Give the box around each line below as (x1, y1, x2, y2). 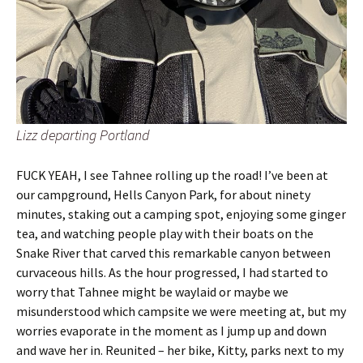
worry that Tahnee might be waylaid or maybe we (16, 283, 288, 300)
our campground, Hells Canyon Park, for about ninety (16, 186, 310, 203)
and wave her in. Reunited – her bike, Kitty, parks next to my (16, 341, 344, 358)
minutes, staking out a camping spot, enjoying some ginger (16, 205, 346, 222)
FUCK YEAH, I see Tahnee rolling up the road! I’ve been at (16, 166, 328, 183)
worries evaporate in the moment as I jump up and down (16, 322, 327, 339)
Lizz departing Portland (16, 125, 150, 144)
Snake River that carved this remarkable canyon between (16, 244, 331, 261)
